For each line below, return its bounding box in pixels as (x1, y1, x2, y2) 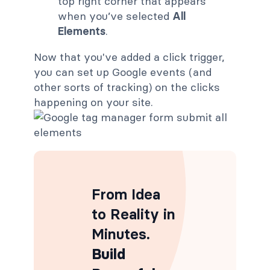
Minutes (92, 225, 146, 243)
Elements (58, 24, 105, 38)
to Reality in (92, 205, 175, 223)
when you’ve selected (58, 8, 172, 23)
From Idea (92, 185, 160, 203)
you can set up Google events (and (34, 64, 212, 79)
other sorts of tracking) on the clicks (34, 80, 220, 94)
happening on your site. (34, 95, 153, 109)
